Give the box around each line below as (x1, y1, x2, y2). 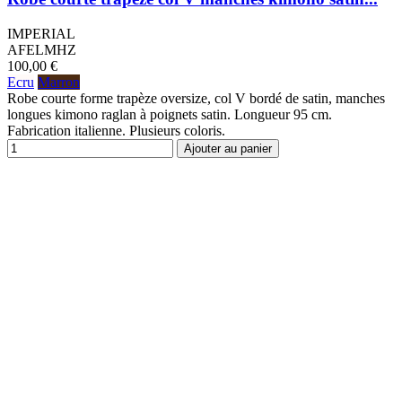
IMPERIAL (7, 25, 75, 41)
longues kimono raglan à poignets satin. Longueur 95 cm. (7, 106, 332, 122)
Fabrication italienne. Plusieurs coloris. (7, 122, 225, 138)
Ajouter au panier (184, 141, 272, 155)
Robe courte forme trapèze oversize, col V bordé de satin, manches (7, 90, 385, 106)
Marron (38, 74, 80, 90)
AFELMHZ (7, 41, 76, 57)
